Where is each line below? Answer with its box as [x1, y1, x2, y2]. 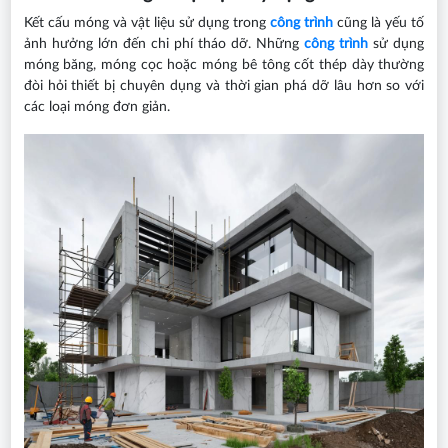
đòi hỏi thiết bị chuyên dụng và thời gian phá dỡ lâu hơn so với [23, 79, 425, 94]
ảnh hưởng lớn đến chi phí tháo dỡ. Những [23, 37, 305, 52]
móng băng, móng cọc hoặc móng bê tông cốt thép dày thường [23, 58, 425, 73]
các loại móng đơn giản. [23, 100, 170, 115]
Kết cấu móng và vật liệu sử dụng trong [23, 16, 271, 31]
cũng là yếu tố [333, 16, 425, 31]
